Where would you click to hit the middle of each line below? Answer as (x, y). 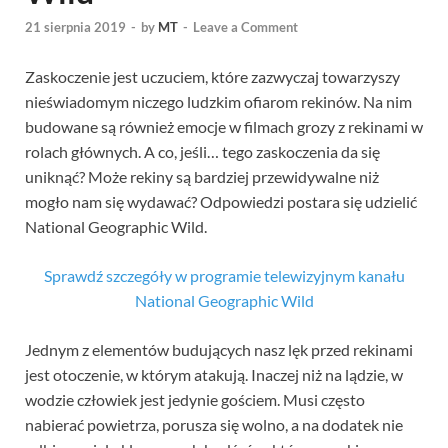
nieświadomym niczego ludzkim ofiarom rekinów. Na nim (218, 102)
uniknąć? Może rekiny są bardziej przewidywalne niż (202, 177)
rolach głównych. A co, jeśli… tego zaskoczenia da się (202, 152)
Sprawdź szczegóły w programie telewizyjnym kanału (224, 276)
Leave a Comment (245, 27)
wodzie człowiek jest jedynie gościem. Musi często (195, 400)
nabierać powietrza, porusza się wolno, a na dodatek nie (214, 425)
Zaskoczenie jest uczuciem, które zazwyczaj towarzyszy (212, 77)
